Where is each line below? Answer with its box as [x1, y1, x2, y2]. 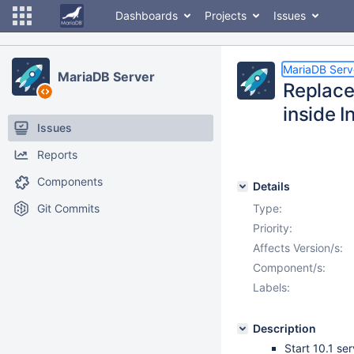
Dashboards [115, 9, 178, 22]
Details [253, 179, 290, 193]
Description [253, 322, 316, 335]
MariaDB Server [58, 69, 155, 85]
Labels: [253, 281, 290, 294]
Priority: [253, 221, 292, 235]
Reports [37, 148, 77, 161]
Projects [205, 9, 247, 22]
